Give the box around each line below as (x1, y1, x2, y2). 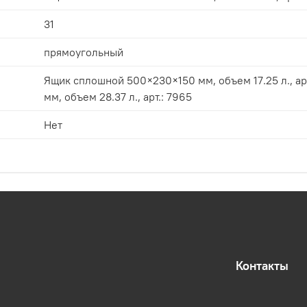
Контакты (236, 258, 288, 274)
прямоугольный (44, 45, 123, 59)
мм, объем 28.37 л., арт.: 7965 (44, 89, 192, 103)
